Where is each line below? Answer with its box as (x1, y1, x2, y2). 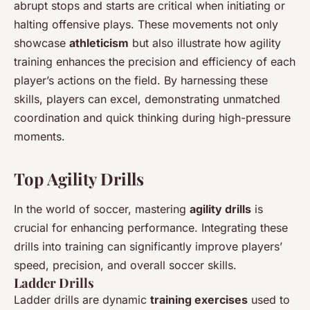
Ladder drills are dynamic (14, 293, 150, 307)
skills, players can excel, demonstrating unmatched (14, 92, 280, 107)
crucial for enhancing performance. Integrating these (14, 221, 288, 235)
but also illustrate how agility (129, 36, 281, 51)
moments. (14, 129, 65, 144)
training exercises (150, 293, 248, 307)
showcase (14, 36, 69, 51)
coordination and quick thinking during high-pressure (14, 111, 291, 125)
